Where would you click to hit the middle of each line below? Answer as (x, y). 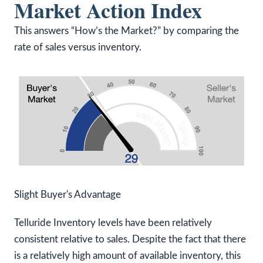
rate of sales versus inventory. (78, 47)
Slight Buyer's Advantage (68, 195)
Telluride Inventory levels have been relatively (113, 223)
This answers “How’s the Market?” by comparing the (127, 31)
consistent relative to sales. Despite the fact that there (130, 240)
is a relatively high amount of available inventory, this (127, 256)
